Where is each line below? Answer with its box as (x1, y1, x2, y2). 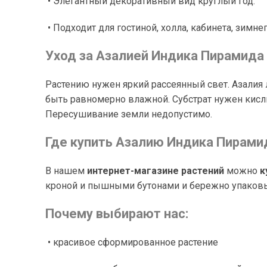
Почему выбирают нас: (45, 206, 188, 221)
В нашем (45, 165, 87, 176)
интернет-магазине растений (87, 165, 224, 176)
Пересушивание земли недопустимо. (45, 108, 212, 120)
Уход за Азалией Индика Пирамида (45, 48, 264, 63)
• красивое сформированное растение (48, 237, 218, 248)
